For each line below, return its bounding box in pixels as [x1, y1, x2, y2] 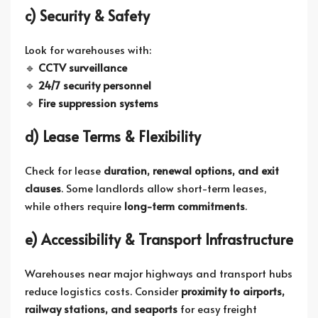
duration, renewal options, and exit [104, 163, 279, 177]
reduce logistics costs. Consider [25, 283, 181, 298]
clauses [25, 180, 61, 195]
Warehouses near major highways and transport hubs [25, 265, 292, 280]
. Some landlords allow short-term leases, [61, 180, 267, 195]
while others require [25, 198, 124, 213]
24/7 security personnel [38, 77, 151, 92]
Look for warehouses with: [25, 42, 151, 57]
